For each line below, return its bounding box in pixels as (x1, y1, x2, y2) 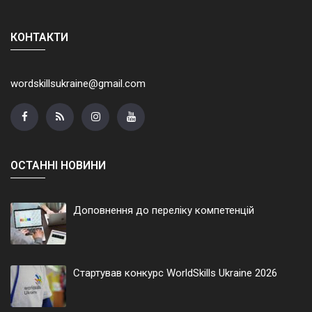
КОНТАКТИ (10, 30, 68, 44)
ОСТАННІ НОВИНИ (10, 159, 106, 173)
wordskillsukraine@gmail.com (10, 77, 146, 90)
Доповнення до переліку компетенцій (73, 204, 254, 217)
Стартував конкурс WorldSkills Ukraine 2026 (73, 267, 277, 280)
